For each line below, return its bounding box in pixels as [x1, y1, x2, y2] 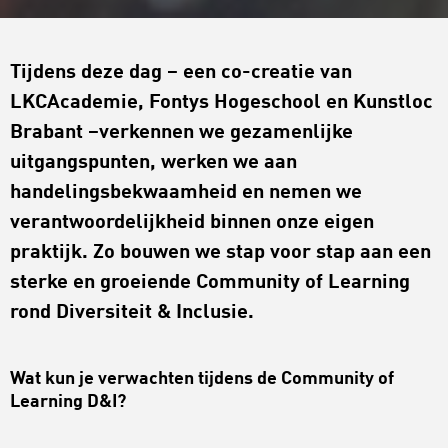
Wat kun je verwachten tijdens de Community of [10, 370, 394, 389]
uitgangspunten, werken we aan [10, 153, 297, 174]
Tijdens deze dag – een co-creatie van [10, 63, 352, 84]
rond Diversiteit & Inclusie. [10, 303, 254, 324]
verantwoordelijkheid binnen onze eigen [10, 213, 374, 234]
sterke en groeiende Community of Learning [10, 273, 410, 294]
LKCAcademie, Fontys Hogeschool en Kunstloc [10, 93, 433, 114]
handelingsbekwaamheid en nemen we [10, 183, 362, 204]
